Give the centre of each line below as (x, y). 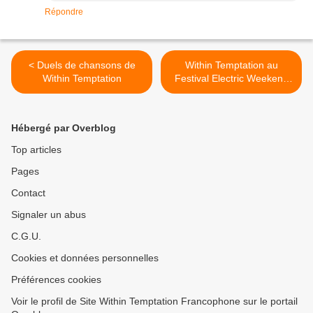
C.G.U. (26, 236)
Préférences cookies (56, 280)
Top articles (36, 150)
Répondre (64, 12)
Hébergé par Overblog (64, 128)
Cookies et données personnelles (85, 258)
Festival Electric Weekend (231, 79)
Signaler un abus (49, 215)
